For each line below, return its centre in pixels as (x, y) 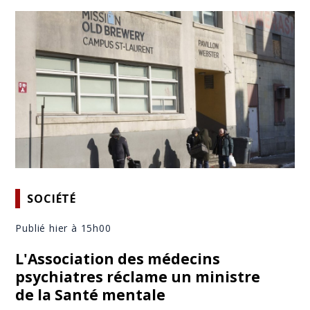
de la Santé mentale (91, 295)
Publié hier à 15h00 (63, 228)
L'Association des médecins (118, 259)
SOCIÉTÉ (52, 198)
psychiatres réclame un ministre (138, 277)
